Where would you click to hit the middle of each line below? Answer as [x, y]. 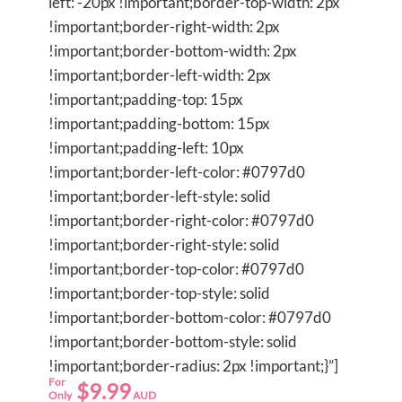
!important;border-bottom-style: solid [173, 341]
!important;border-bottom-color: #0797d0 [190, 317]
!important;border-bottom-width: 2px [173, 50]
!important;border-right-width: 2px [164, 26]
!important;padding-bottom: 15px [159, 123]
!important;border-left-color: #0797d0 [177, 171]
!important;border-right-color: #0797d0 [181, 220]
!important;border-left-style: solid [160, 196]
